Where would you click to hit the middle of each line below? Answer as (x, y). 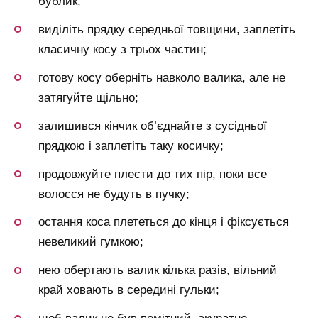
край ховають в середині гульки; (129, 290)
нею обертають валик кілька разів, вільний (158, 270)
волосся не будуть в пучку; (114, 194)
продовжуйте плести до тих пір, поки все (153, 174)
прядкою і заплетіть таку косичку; (131, 146)
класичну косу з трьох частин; (122, 49)
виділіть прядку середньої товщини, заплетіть (167, 29)
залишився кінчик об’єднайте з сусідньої (153, 126)
